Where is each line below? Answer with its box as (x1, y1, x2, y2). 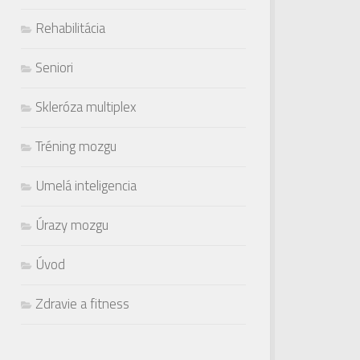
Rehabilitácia (35, 17, 105, 39)
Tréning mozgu (35, 135, 117, 157)
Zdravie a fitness (35, 292, 129, 314)
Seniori (35, 56, 73, 78)
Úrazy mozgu (35, 214, 108, 235)
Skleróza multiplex (35, 96, 137, 117)
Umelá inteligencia (35, 174, 137, 196)
